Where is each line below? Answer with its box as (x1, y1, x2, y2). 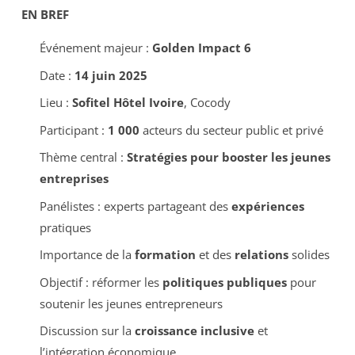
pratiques (39, 219, 91, 235)
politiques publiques (162, 273, 287, 290)
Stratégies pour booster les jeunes (126, 149, 330, 166)
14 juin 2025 (74, 67, 147, 83)
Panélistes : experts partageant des (39, 197, 231, 214)
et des (195, 246, 235, 263)
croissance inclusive (134, 323, 254, 339)
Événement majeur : (39, 40, 152, 56)
